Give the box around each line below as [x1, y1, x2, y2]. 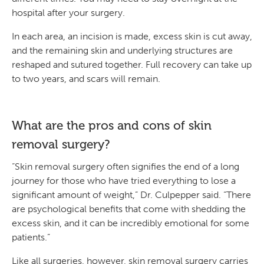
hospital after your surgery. [12, 6, 125, 18]
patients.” [12, 232, 50, 243]
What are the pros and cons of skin [12, 117, 212, 133]
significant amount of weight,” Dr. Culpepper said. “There [12, 189, 251, 201]
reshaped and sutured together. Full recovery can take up [12, 58, 252, 70]
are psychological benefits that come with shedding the [12, 203, 246, 215]
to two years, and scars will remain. [12, 72, 160, 84]
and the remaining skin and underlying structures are [12, 44, 233, 56]
